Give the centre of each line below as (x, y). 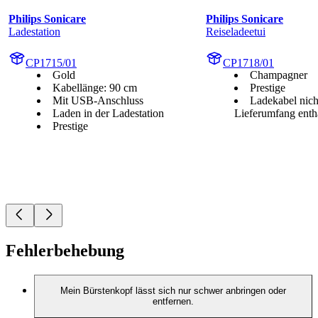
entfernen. (173, 302)
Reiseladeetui (236, 32)
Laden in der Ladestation (108, 114)
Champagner (279, 75)
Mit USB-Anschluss (98, 101)
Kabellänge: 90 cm (95, 88)
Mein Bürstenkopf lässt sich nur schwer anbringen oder (173, 291)
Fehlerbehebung (65, 251)
